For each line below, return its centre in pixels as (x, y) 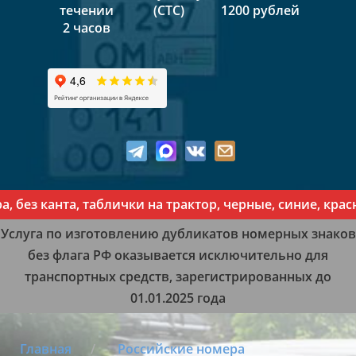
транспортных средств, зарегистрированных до (178, 277)
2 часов (86, 27)
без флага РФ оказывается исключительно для (178, 255)
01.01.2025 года (178, 298)
